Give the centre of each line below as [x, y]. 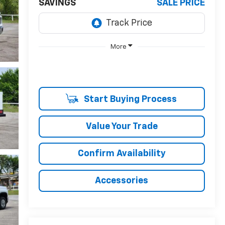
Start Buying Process [129, 99]
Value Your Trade [122, 126]
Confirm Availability [122, 153]
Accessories [122, 181]
